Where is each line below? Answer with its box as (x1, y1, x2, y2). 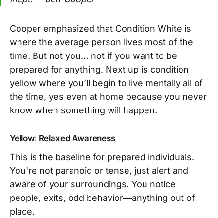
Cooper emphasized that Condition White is (10, 23, 191, 34)
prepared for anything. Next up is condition (10, 64, 189, 74)
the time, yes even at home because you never (10, 91, 207, 102)
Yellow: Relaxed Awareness (10, 133, 115, 143)
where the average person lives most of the (10, 36, 193, 47)
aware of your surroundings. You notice (10, 179, 176, 189)
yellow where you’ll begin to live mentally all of (10, 77, 203, 88)
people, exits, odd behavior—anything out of (10, 192, 195, 203)
